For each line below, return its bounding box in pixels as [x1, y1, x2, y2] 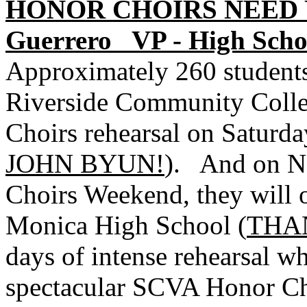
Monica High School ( [5, 210, 247, 240]
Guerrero [5, 25, 112, 55]
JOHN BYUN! [5, 149, 164, 178]
